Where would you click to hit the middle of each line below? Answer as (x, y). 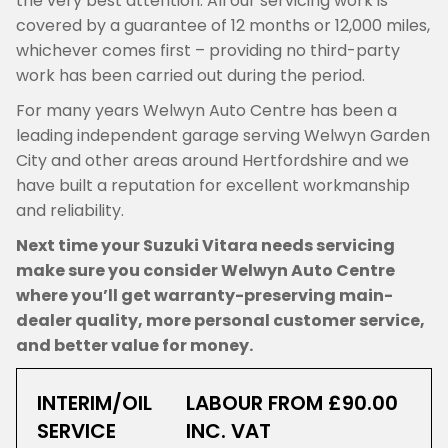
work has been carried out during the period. (190, 75)
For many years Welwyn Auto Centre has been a (206, 110)
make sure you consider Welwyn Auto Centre (205, 270)
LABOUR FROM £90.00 (291, 403)
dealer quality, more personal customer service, (220, 320)
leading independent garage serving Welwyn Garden (223, 135)
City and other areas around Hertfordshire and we (212, 160)
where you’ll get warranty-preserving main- (204, 295)
